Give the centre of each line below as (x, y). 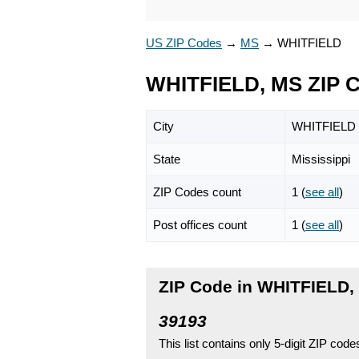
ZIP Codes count (197, 192)
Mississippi (321, 159)
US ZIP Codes (184, 43)
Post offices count (200, 224)
